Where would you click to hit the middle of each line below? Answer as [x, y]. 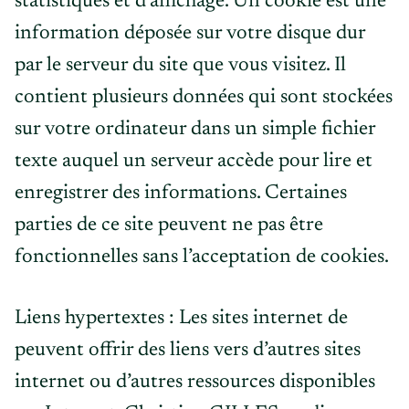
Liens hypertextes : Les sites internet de [181, 319]
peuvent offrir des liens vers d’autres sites [188, 351]
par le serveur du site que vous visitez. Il [180, 66]
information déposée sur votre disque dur [190, 34]
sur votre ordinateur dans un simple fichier [195, 130]
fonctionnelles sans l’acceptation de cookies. [202, 257]
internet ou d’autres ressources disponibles [195, 383]
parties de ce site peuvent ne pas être [169, 225]
